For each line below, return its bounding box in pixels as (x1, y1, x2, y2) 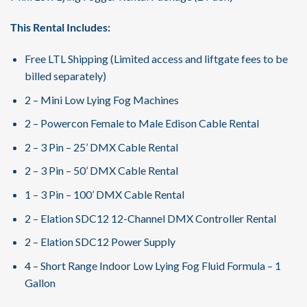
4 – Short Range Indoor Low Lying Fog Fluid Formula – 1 (24, 258, 281, 272)
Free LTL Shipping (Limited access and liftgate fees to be (24, 52, 288, 66)
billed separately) (24, 69, 106, 83)
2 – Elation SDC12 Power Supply (24, 235, 175, 249)
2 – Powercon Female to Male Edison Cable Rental (24, 116, 259, 130)
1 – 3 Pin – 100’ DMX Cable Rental (24, 188, 184, 201)
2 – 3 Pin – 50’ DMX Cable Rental (24, 164, 178, 177)
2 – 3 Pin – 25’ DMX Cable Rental (24, 140, 178, 153)
